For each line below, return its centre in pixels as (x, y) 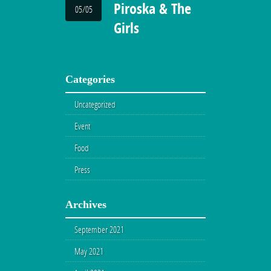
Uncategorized (95, 104)
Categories (90, 79)
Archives (86, 204)
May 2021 (89, 251)
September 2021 (99, 229)
